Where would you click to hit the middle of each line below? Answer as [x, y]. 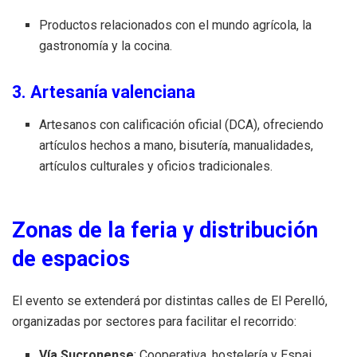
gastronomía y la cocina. [106, 45]
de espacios [71, 259]
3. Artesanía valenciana [104, 92]
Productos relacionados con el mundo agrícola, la [176, 25]
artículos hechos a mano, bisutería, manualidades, [177, 145]
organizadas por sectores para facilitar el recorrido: [154, 321]
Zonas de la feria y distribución [165, 230]
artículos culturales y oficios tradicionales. [156, 166]
